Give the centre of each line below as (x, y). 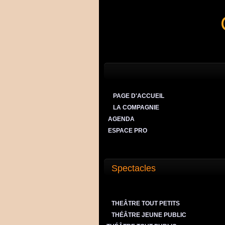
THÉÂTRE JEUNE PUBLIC (149, 215)
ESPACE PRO (127, 131)
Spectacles (134, 168)
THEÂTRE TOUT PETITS (146, 203)
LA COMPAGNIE (135, 107)
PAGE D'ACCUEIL (139, 96)
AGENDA (121, 119)
